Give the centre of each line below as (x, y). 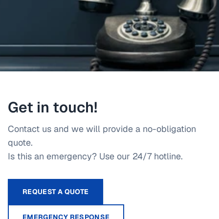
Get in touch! (53, 107)
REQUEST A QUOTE (56, 192)
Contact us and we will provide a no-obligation (102, 129)
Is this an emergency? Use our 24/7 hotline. (95, 156)
